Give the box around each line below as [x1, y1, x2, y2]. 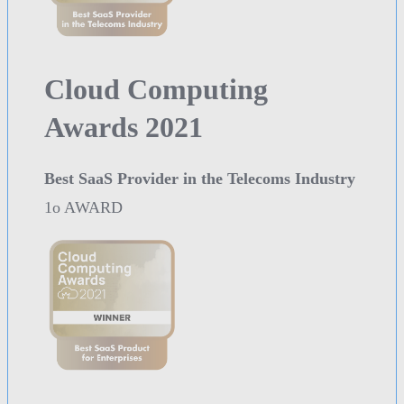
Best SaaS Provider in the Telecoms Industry [44, 170, 355, 188]
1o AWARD [44, 198, 123, 217]
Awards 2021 [44, 111, 203, 144]
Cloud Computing [44, 73, 268, 106]
